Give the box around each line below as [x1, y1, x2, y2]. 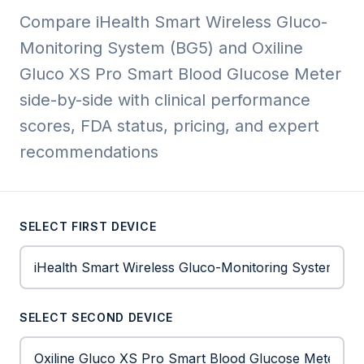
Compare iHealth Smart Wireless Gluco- [19, 12, 327, 32]
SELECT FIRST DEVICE [19, 219, 157, 233]
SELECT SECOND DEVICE [19, 310, 173, 324]
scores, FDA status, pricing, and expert [19, 116, 319, 136]
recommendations [19, 142, 158, 162]
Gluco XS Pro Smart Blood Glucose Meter [19, 64, 341, 84]
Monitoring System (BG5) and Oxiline [19, 38, 303, 58]
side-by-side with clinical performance [19, 90, 310, 110]
